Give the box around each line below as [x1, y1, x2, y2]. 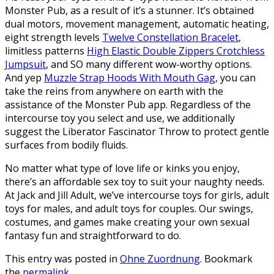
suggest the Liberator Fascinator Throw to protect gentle [5, 124, 269, 138]
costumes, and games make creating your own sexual [5, 215, 250, 229]
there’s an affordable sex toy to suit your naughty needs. [5, 174, 264, 188]
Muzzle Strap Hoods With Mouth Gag [44, 70, 215, 84]
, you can [215, 70, 256, 84]
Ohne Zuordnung [120, 251, 200, 265]
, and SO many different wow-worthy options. [46, 57, 252, 71]
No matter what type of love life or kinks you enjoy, [5, 161, 240, 175]
